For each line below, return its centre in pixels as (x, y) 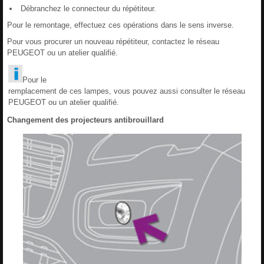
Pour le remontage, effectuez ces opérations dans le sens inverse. (121, 25)
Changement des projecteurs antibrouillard (85, 120)
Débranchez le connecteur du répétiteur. (87, 8)
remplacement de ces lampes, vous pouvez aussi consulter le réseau (127, 91)
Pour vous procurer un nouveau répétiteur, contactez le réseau (113, 41)
